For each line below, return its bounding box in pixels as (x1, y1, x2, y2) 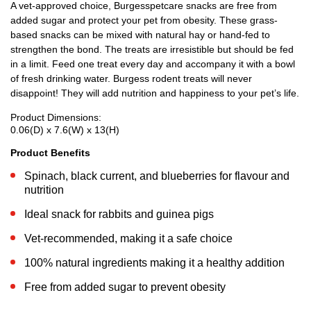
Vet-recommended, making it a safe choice (24, 233, 233, 245)
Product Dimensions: (10, 112, 101, 124)
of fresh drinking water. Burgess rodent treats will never (10, 73, 252, 85)
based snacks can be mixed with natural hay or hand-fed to (10, 29, 270, 41)
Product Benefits (10, 147, 90, 159)
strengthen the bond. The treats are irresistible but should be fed (10, 44, 294, 56)
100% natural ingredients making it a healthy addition (24, 257, 285, 269)
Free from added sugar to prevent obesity (24, 281, 226, 294)
